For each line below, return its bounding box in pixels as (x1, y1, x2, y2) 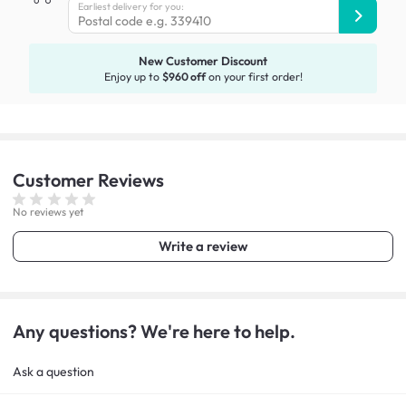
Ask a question (13, 363, 94, 381)
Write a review (159, 237, 247, 256)
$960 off (161, 70, 206, 84)
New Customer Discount (139, 53, 267, 69)
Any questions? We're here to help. (13, 320, 295, 343)
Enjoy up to (103, 70, 162, 84)
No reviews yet (13, 205, 83, 219)
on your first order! (205, 70, 303, 84)
